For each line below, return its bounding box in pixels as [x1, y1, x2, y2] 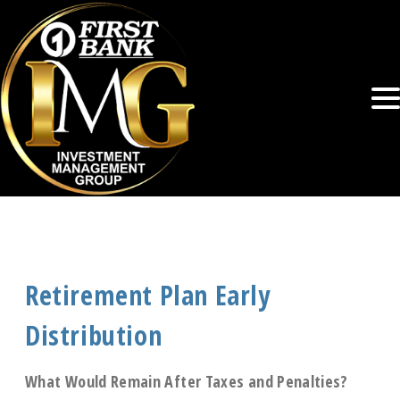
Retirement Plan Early [25, 277, 271, 313]
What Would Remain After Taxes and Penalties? [25, 371, 348, 392]
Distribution [25, 317, 162, 354]
